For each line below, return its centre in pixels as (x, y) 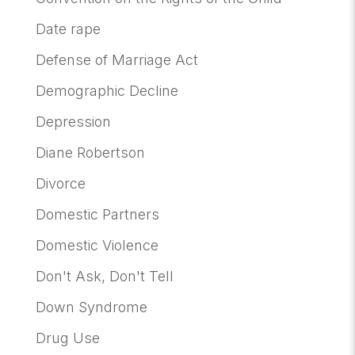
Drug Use (67, 338)
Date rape (68, 29)
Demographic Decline (107, 90)
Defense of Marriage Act (116, 59)
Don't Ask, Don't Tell (104, 276)
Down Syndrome (91, 307)
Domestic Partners (97, 214)
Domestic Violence (97, 245)
